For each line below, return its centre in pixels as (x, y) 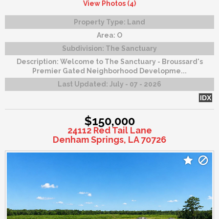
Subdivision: (84, 48)
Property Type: (100, 22)
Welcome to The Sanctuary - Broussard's (131, 61)
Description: (38, 61)
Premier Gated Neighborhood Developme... (109, 71)
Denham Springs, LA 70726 (109, 139)
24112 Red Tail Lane (109, 130)
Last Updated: (84, 84)
